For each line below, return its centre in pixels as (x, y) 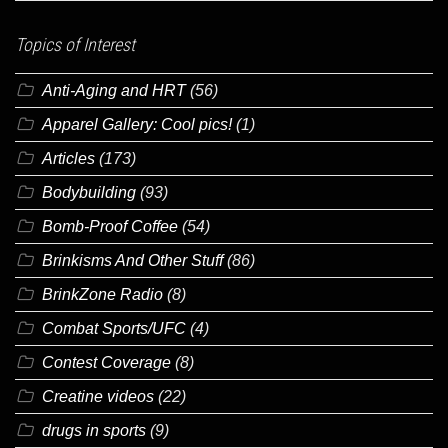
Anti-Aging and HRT (114, 90)
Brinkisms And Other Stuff (132, 260)
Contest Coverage (106, 362)
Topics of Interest (75, 44)
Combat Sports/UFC (114, 328)
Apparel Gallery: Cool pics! (137, 124)
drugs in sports (94, 430)
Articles (68, 158)
